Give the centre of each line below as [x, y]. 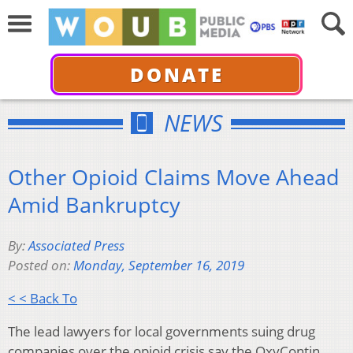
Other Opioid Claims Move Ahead [174, 176]
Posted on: [41, 266]
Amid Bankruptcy [94, 204]
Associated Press [76, 246]
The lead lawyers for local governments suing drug [162, 332]
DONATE [176, 74]
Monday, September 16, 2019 [159, 266]
